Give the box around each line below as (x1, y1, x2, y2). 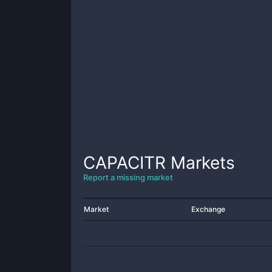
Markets (166, 152, 235, 173)
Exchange (191, 205, 225, 214)
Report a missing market (83, 172, 173, 182)
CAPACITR (83, 152, 166, 173)
